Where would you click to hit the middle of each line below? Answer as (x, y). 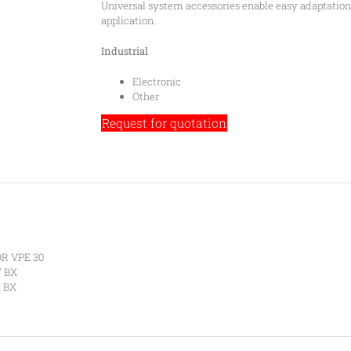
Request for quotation (164, 123)
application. (128, 20)
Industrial (125, 51)
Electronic (157, 81)
